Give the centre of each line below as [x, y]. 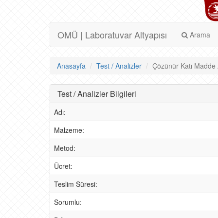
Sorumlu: [68, 202]
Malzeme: [69, 130]
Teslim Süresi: [76, 184]
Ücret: [63, 166]
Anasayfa [71, 66]
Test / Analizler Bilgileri [97, 94]
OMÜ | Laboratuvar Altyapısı [112, 35]
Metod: [65, 148]
